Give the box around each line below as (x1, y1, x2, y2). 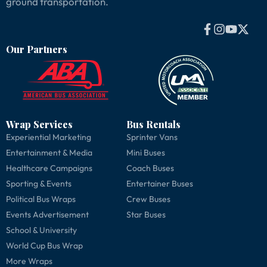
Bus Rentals (126, 118, 181, 131)
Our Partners (6, 43, 67, 56)
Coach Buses (126, 163, 174, 174)
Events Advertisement (6, 209, 89, 221)
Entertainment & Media (6, 147, 92, 159)
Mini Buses (126, 147, 165, 159)
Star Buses (126, 209, 166, 221)
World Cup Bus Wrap (6, 240, 83, 252)
